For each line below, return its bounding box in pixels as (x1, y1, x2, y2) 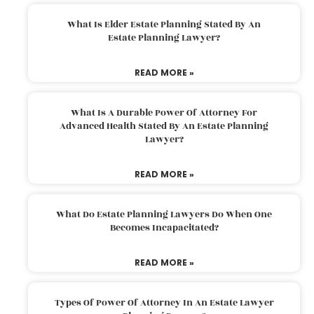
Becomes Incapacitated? (109, 220, 219, 235)
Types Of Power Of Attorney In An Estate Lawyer (54, 295, 274, 310)
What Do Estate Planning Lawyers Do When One (56, 207, 272, 221)
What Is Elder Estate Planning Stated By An (67, 17, 261, 32)
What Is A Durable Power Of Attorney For (71, 105, 257, 120)
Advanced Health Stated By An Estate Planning (60, 118, 268, 133)
